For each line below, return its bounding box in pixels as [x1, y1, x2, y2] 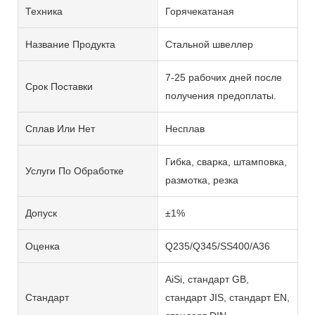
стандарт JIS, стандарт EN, [165, 291, 290, 303]
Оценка [25, 240, 60, 252]
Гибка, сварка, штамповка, [165, 155, 287, 167]
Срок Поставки [25, 80, 93, 92]
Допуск [25, 207, 57, 219]
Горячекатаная [165, 5, 234, 17]
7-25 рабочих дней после [165, 71, 282, 83]
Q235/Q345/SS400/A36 [165, 240, 270, 252]
